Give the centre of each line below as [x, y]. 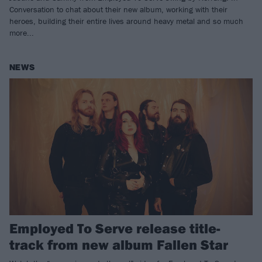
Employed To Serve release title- [115, 228]
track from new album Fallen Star [119, 245]
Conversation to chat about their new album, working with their [118, 10]
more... [22, 33]
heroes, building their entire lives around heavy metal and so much [126, 21]
